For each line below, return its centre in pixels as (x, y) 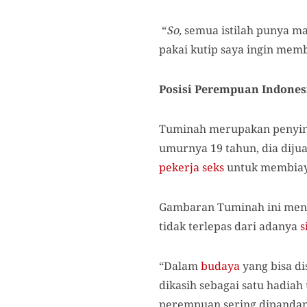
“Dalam (180, 266)
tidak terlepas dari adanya (230, 226)
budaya (220, 266)
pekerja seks (192, 168)
